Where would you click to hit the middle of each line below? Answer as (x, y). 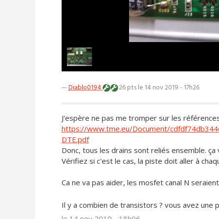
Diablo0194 (85, 88)
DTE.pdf (75, 140)
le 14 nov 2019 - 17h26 (168, 88)
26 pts (127, 88)
